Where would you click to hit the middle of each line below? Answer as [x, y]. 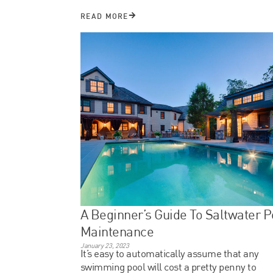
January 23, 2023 [105, 245]
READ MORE [105, 16]
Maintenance [117, 231]
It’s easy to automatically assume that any [170, 253]
